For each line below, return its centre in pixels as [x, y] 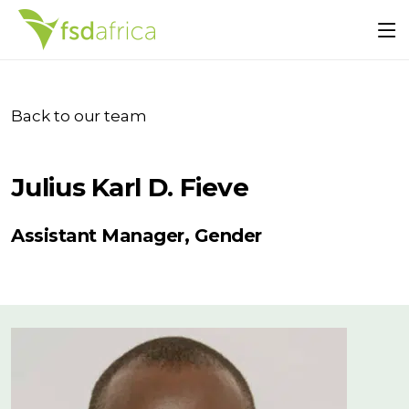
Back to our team [79, 116]
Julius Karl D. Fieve [130, 187]
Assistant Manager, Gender [136, 236]
